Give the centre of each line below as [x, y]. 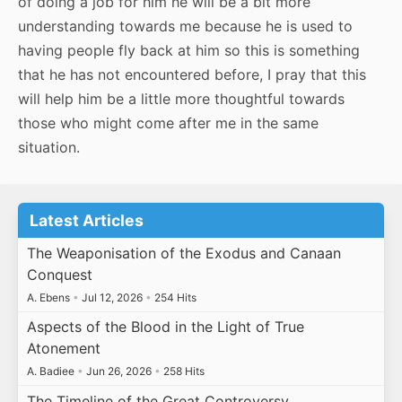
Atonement [63, 349]
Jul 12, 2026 [112, 297]
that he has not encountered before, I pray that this [192, 75]
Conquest [59, 274]
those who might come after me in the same [168, 123]
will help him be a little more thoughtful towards [181, 99]
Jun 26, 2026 [118, 371]
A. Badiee [52, 371]
